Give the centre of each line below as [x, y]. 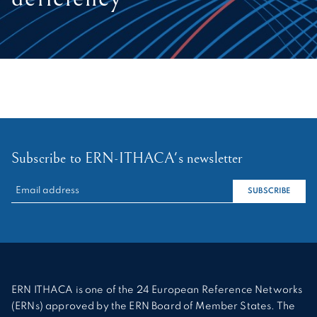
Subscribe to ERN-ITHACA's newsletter [127, 158]
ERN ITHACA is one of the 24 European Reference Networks [157, 290]
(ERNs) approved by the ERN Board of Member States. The [154, 307]
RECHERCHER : [48, 186]
